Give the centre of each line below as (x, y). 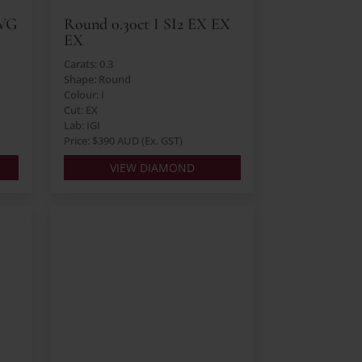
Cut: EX (80, 110)
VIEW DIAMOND (152, 168)
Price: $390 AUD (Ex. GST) (123, 141)
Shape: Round (97, 80)
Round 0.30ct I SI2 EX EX (147, 25)
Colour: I (84, 95)
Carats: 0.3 (88, 64)
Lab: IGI (82, 126)
